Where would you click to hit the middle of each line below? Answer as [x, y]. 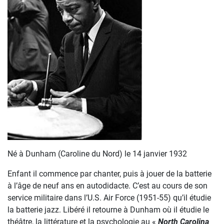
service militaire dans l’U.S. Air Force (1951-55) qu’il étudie [109, 198]
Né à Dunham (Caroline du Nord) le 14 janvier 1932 [97, 154]
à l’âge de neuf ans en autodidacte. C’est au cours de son [107, 186]
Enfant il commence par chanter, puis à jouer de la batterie [109, 174]
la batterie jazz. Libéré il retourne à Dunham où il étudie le [108, 210]
